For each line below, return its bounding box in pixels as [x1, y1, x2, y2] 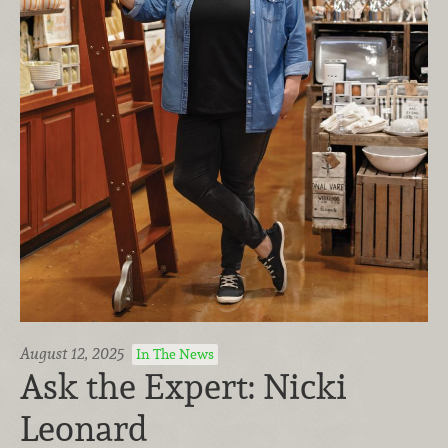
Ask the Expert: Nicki [20, 363, 347, 409]
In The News [136, 344, 215, 363]
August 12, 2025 [20, 342, 124, 364]
